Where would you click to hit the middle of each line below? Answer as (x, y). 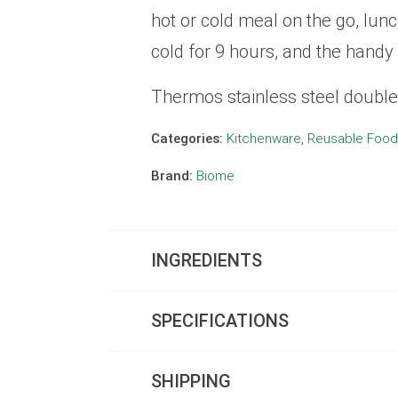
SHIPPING (191, 382)
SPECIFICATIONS (220, 321)
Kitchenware (264, 139)
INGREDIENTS (207, 261)
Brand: (172, 176)
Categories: (187, 139)
